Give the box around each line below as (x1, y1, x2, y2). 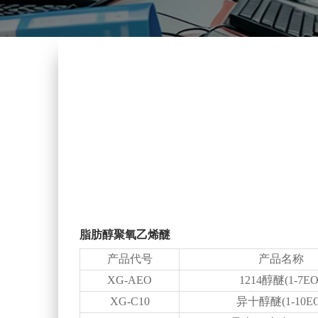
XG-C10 (109, 295, 150, 307)
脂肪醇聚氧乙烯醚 (79, 229, 170, 241)
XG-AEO (107, 274, 152, 286)
